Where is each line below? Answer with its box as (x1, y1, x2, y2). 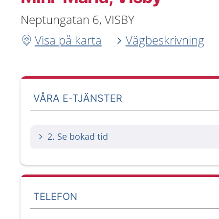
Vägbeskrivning (125, 32, 204, 48)
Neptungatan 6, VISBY (21, 11, 134, 27)
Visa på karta (34, 32, 102, 48)
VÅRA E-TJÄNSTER (33, 92, 123, 104)
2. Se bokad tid (47, 131, 108, 142)
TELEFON (33, 190, 77, 202)
